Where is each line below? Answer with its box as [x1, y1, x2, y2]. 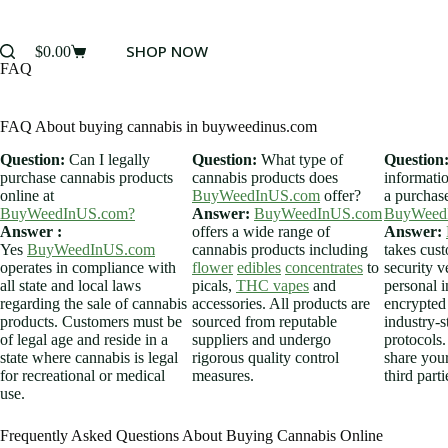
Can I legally [65, 150, 150, 168]
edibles [237, 258, 281, 276]
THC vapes [236, 276, 309, 294]
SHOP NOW [126, 41, 208, 61]
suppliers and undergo [192, 330, 331, 348]
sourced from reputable [192, 312, 337, 330]
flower [192, 258, 233, 276]
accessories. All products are [192, 294, 370, 312]
